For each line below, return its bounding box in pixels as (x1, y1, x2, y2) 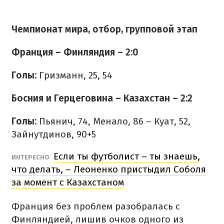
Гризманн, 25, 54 (39, 69, 112, 81)
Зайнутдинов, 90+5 (11, 128, 96, 140)
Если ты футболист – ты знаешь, (53, 150, 200, 162)
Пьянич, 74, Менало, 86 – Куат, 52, (36, 115, 190, 127)
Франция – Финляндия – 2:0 (11, 46, 138, 58)
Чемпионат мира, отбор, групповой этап (11, 23, 197, 35)
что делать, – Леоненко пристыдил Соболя (11, 163, 206, 175)
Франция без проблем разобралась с (11, 200, 180, 212)
